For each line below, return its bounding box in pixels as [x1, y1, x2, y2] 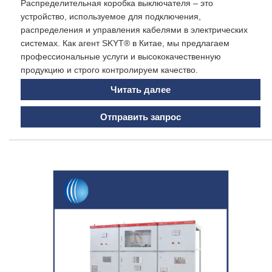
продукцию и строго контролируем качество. [21, 65, 198, 75]
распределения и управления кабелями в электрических [21, 25, 248, 35]
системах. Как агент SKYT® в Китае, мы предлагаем [21, 38, 229, 49]
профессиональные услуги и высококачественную [21, 52, 221, 62]
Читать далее [110, 84, 171, 95]
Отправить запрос [100, 111, 181, 122]
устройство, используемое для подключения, [21, 12, 201, 22]
